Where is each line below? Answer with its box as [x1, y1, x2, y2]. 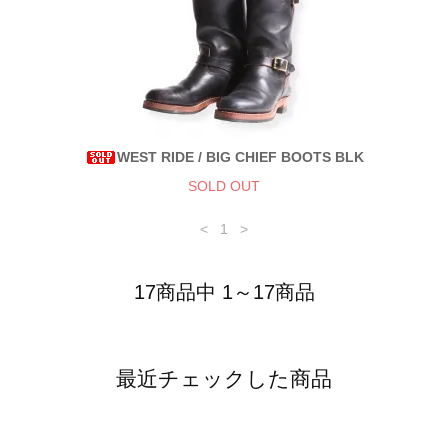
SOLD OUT [188, 178, 260, 195]
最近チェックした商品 [116, 367, 332, 391]
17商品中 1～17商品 [133, 281, 315, 304]
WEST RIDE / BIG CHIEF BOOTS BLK [116, 148, 364, 165]
